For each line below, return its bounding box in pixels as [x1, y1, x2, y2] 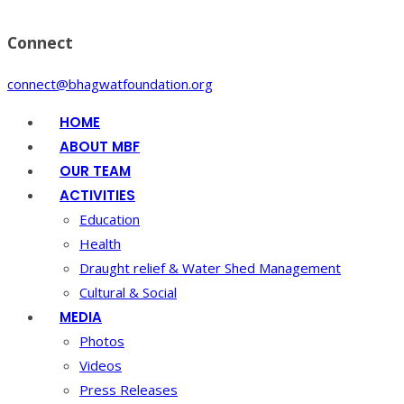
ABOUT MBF [60, 137, 140, 157]
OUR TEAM [60, 161, 131, 181]
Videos [79, 356, 122, 375]
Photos [79, 332, 124, 351]
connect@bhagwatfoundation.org [7, 75, 213, 94]
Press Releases [79, 381, 178, 399]
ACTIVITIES [60, 186, 135, 206]
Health [79, 234, 121, 253]
